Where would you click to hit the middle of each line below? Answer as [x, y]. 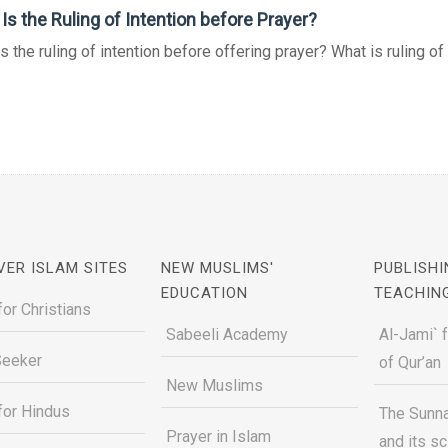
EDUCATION [205, 293]
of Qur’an [409, 362]
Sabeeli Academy [227, 334]
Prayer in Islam [219, 436]
